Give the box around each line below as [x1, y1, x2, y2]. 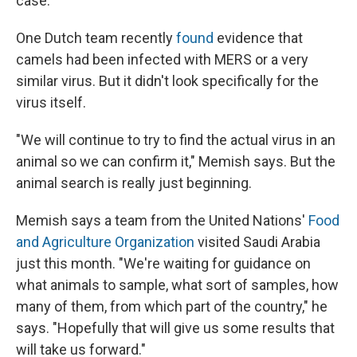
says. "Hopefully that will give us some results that [16, 319, 335, 336]
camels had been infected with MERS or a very [16, 50, 308, 68]
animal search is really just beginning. [16, 174, 252, 191]
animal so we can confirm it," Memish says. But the [16, 152, 335, 170]
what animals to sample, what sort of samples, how [16, 276, 339, 293]
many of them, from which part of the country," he [16, 297, 328, 315]
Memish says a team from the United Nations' [16, 211, 308, 229]
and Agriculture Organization [16, 233, 194, 250]
